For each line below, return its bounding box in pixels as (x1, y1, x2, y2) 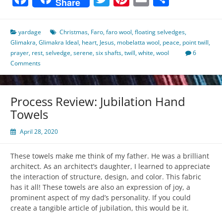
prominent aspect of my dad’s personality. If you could (10, 193, 191, 203)
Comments (10, 59, 41, 68)
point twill (182, 38, 209, 47)
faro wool (106, 28, 132, 37)
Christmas (59, 28, 88, 37)
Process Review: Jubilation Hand (10, 93, 185, 110)
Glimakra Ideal (39, 38, 79, 47)
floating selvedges (135, 28, 185, 37)
